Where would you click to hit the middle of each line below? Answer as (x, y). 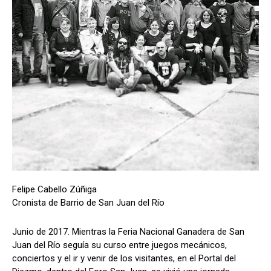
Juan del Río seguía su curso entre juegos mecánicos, (119, 245)
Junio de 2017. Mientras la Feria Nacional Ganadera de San (128, 232)
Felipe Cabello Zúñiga (54, 190)
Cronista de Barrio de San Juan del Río (88, 203)
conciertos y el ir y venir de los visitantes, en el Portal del (124, 259)
